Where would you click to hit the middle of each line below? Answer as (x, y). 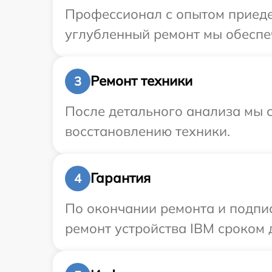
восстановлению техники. (148, 131)
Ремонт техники (141, 81)
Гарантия (121, 178)
